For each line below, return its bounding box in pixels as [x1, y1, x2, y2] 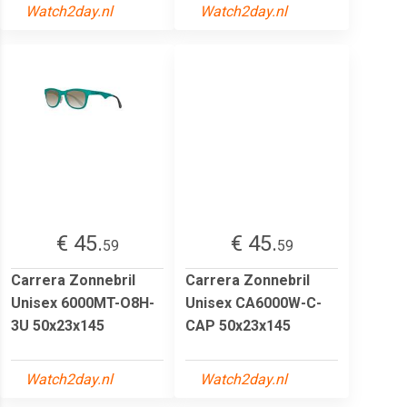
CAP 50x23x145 [185, 316, 291, 334]
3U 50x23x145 [11, 316, 104, 334]
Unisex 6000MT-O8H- [11, 293, 154, 312]
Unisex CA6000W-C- [185, 293, 322, 312]
